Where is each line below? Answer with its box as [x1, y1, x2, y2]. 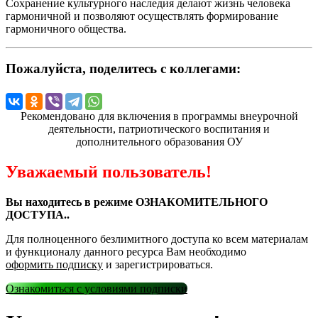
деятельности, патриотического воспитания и [48, 123, 270, 136]
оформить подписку [6, 258, 103, 270]
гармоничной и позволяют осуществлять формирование [6, 9, 278, 22]
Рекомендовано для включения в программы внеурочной [20, 110, 298, 123]
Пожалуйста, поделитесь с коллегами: [6, 61, 241, 77]
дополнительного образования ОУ [75, 136, 243, 148]
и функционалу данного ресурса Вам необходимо [6, 246, 246, 258]
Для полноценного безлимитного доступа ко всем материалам [6, 233, 308, 245]
